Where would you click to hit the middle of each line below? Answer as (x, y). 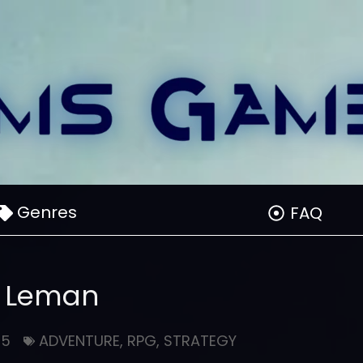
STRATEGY (200, 341)
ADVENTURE (79, 341)
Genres (47, 212)
